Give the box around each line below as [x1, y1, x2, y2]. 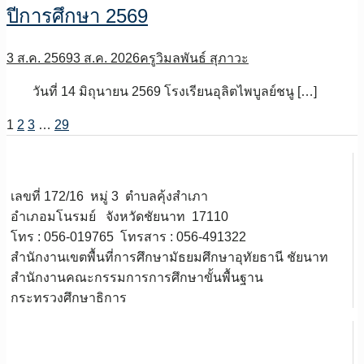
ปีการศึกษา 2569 [6, 5, 148, 28]
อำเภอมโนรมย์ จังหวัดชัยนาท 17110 [11, 210, 228, 224]
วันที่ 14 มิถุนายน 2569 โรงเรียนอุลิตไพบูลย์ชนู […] [6, 84, 317, 99]
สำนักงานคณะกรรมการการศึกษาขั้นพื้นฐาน [11, 271, 263, 285]
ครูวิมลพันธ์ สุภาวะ [140, 51, 249, 66]
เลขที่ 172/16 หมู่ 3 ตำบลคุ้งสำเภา [11, 189, 208, 204]
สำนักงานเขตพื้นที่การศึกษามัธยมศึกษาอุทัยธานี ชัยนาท [11, 250, 328, 265]
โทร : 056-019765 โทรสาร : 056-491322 [11, 230, 246, 245]
